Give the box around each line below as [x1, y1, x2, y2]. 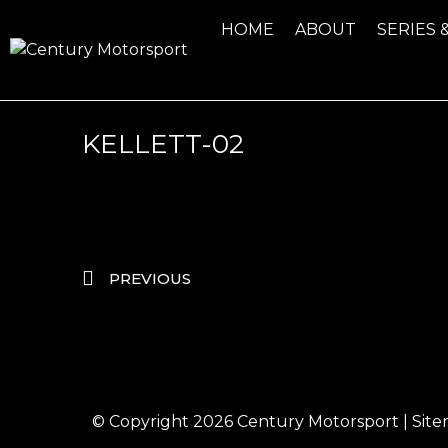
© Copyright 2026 [92, 412, 237, 432]
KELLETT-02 [82, 128, 244, 160]
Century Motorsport [237, 412, 399, 432]
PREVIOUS [109, 269, 191, 289]
